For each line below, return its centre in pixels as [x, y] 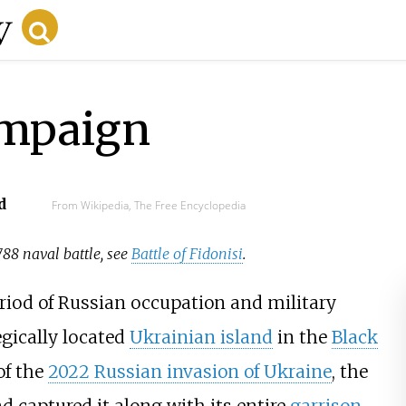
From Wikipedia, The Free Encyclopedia [148, 205]
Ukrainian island [201, 338]
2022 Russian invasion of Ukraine [189, 372]
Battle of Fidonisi [188, 254]
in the [302, 338]
